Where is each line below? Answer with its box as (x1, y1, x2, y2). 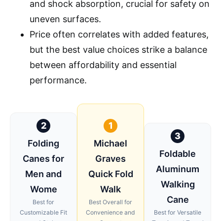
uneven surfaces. (30, 13, 101, 24)
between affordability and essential (30, 59, 177, 70)
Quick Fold (88, 168, 133, 179)
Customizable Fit (20, 208, 67, 216)
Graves (95, 153, 126, 164)
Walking (160, 179, 195, 189)
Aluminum (156, 163, 199, 174)
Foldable (159, 148, 196, 159)
